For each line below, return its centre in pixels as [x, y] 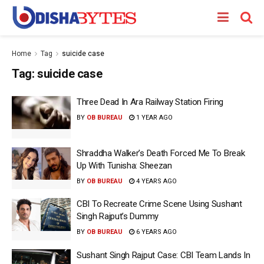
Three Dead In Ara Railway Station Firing [150, 102]
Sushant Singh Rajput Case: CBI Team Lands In [164, 255]
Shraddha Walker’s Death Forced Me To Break [161, 153]
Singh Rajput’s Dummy [118, 216]
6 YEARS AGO [156, 232]
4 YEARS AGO [156, 181]
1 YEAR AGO [154, 118]
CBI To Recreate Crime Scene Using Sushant [159, 204]
